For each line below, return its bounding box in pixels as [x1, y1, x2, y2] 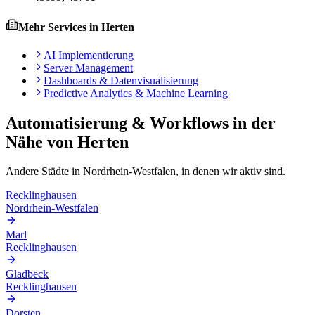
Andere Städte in [6, 165, 83, 178]
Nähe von [6, 132, 77, 151]
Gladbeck [6, 268, 49, 281]
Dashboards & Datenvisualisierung [44, 74, 198, 86]
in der [229, 113, 276, 132]
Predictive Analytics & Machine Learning [44, 86, 228, 99]
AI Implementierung [44, 49, 134, 61]
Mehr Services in [18, 21, 101, 34]
